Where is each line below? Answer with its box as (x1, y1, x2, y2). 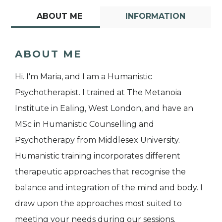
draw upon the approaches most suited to (15, 198, 182, 208)
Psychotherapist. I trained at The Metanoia (15, 87, 181, 97)
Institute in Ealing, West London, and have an (15, 103, 193, 113)
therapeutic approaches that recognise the (15, 166, 186, 176)
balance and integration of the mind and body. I (15, 182, 203, 192)
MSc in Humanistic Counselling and (15, 119, 154, 129)
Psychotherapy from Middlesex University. (15, 135, 180, 145)
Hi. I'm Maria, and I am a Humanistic (15, 71, 152, 81)
